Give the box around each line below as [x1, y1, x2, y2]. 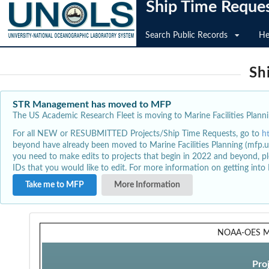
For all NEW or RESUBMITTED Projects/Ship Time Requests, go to [13, 129, 262, 138]
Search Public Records [145, 31, 228, 40]
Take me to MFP [25, 180, 84, 189]
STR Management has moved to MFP [13, 100, 171, 109]
